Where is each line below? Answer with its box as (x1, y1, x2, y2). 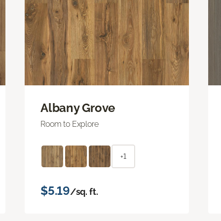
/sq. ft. (70, 186, 98, 197)
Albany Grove (40, 100, 115, 115)
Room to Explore (40, 119, 99, 129)
